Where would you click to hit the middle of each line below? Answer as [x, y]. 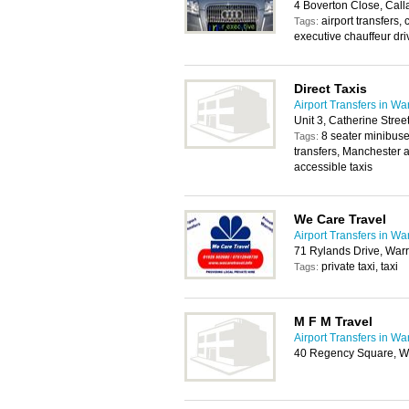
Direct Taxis [330, 89]
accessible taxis [333, 167]
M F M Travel [333, 321]
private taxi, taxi [360, 267]
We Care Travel [340, 219]
